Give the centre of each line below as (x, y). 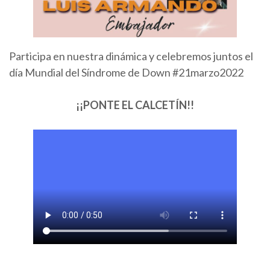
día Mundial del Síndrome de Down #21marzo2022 (126, 72)
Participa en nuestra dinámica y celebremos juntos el (131, 56)
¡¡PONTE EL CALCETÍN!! (135, 105)
